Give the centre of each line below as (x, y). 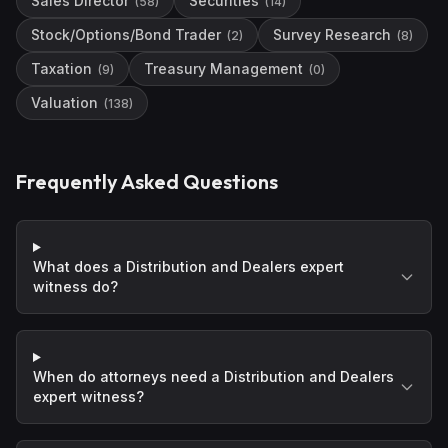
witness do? (75, 286)
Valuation (64, 102)
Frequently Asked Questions (147, 181)
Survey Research (332, 34)
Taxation (61, 68)
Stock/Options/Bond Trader (126, 34)
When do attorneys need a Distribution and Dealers (213, 376)
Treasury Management (223, 68)
